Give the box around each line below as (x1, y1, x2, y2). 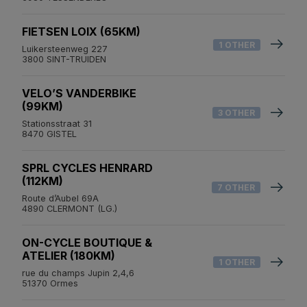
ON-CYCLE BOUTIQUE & (22, 235, 152, 249)
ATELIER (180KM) (22, 248, 115, 262)
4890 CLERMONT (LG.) (22, 203, 117, 214)
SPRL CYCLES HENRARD (22, 160, 153, 175)
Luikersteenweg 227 (22, 43, 108, 54)
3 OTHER (218, 108, 255, 119)
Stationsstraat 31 (22, 118, 92, 129)
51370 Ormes (22, 278, 78, 288)
